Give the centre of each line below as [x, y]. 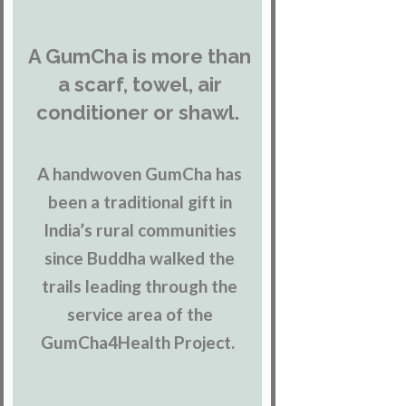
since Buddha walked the [140, 258]
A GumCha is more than [140, 57]
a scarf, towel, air [140, 85]
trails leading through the [140, 286]
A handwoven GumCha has [140, 174]
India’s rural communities [140, 230]
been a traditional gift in [140, 202]
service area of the [140, 314]
